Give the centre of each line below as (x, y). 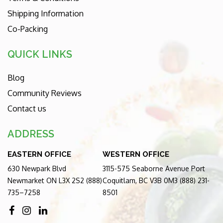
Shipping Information (46, 13)
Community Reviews (45, 93)
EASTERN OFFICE (39, 154)
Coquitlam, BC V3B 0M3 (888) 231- (156, 180)
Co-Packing (28, 29)
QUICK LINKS (40, 54)
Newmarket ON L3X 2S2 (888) (55, 180)
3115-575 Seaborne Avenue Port (154, 168)
